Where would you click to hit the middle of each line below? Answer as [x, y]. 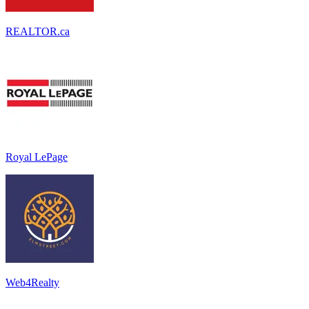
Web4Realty [32, 282]
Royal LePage [37, 157]
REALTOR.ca [38, 31]
